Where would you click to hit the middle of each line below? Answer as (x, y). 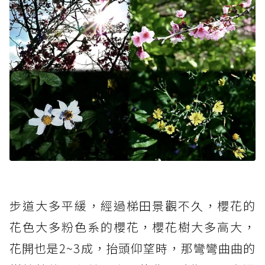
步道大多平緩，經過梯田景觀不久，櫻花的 (132, 205)
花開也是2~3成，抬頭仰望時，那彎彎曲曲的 (132, 248)
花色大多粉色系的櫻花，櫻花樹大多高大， (132, 227)
